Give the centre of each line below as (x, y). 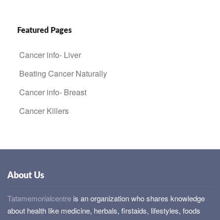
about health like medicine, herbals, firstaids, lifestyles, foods (104, 211)
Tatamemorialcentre (39, 198)
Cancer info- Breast (53, 92)
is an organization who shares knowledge (138, 198)
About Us (26, 176)
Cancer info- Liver (50, 55)
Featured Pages (44, 31)
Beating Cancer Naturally (63, 74)
